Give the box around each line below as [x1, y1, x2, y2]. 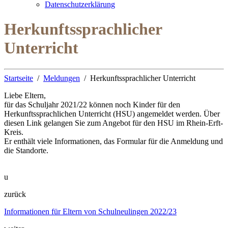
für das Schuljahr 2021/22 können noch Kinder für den [4, 100, 180, 109]
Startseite [4, 73, 33, 82]
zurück [4, 189, 26, 198]
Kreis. [4, 127, 23, 136]
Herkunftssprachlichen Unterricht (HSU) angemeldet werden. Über [4, 109, 220, 118]
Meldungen [43, 73, 80, 82]
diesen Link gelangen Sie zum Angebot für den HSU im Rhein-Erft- [4, 118, 223, 127]
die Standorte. [4, 146, 48, 155]
